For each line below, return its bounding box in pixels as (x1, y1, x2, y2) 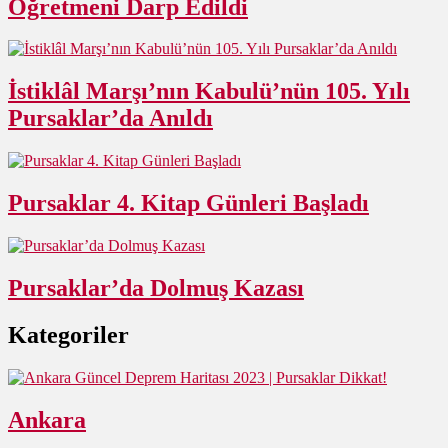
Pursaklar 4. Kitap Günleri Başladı (8, 190, 369, 217)
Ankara (8, 406, 86, 433)
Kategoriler (8, 321, 129, 348)
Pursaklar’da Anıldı (8, 105, 213, 132)
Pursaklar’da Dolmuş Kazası (8, 274, 304, 301)
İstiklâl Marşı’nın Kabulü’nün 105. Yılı (8, 78, 410, 105)
